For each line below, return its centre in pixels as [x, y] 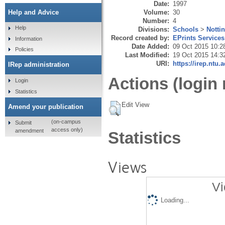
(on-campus [66, 122]
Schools [186, 29]
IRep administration [39, 65]
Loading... [175, 200]
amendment [29, 130]
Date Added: [150, 46]
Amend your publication [46, 106]
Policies [24, 49]
